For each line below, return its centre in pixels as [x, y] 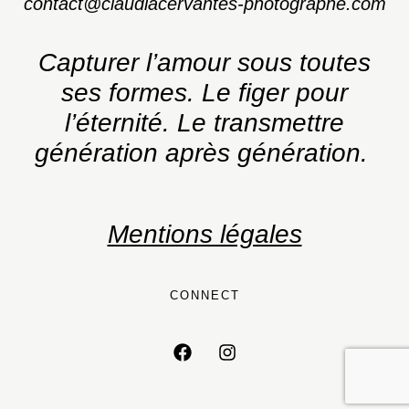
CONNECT [204, 295]
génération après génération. [204, 152]
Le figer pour [275, 92]
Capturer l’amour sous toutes [204, 62]
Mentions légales [204, 234]
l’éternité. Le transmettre [204, 122]
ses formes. [131, 92]
